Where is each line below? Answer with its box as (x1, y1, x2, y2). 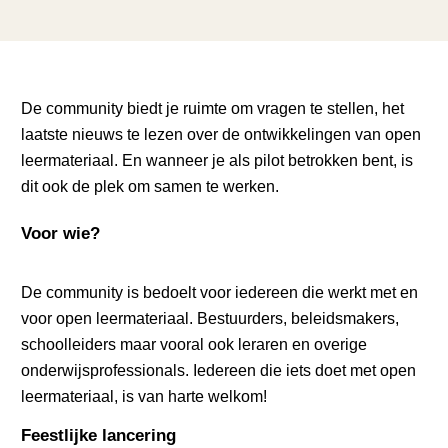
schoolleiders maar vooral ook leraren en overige (21, 334, 368, 353)
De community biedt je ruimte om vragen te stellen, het (21, 98, 405, 117)
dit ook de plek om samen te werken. (21, 176, 280, 195)
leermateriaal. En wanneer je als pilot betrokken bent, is (21, 150, 414, 169)
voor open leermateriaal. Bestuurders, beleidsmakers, (21, 308, 400, 327)
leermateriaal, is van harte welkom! (21, 386, 268, 405)
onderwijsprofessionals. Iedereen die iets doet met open (21, 360, 417, 379)
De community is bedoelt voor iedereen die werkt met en (21, 282, 419, 301)
